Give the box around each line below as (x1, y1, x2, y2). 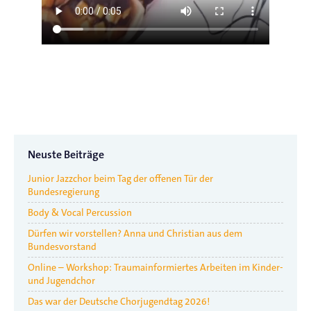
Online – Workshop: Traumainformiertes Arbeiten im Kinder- (28, 260, 283, 274)
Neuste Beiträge (28, 148, 104, 161)
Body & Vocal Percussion (28, 205, 132, 219)
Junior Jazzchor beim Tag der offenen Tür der (28, 171, 213, 185)
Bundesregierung (28, 185, 99, 198)
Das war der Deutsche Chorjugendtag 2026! (28, 294, 210, 308)
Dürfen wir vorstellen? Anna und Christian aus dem (28, 226, 242, 239)
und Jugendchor (28, 274, 95, 287)
